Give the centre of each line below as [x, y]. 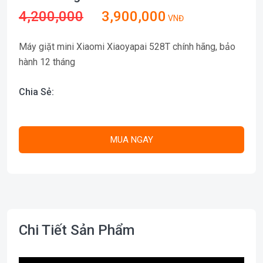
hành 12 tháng [47, 62]
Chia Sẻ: [36, 92]
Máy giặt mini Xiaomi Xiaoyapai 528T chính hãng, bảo [127, 46]
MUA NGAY [131, 139]
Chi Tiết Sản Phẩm [77, 230]
